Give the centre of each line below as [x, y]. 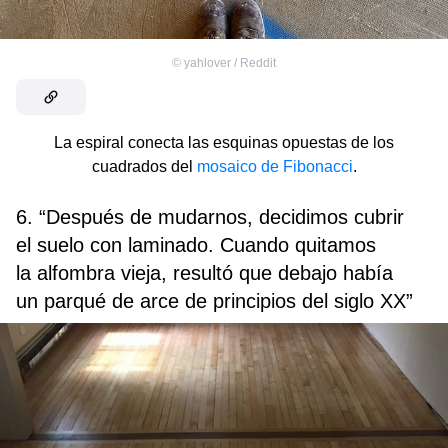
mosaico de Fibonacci [274, 166]
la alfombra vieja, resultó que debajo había [204, 272]
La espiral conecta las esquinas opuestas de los [224, 142]
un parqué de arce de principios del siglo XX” [214, 300]
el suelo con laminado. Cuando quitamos [196, 244]
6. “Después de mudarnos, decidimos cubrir [210, 216]
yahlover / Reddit [230, 62]
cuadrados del [144, 166]
